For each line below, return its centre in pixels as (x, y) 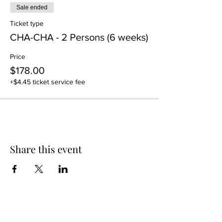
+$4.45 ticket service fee (48, 82)
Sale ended (32, 7)
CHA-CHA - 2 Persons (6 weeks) (79, 37)
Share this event (46, 149)
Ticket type (27, 23)
